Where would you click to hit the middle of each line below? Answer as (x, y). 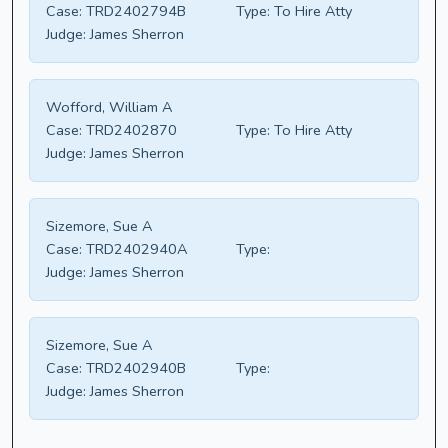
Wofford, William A (109, 107)
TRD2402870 (129, 130)
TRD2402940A (134, 249)
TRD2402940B (134, 368)
